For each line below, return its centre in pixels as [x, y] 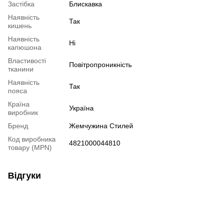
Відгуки [24, 175]
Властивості [27, 60]
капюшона [25, 47]
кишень [20, 25]
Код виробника [32, 139]
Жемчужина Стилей [101, 126]
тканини [21, 69]
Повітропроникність [100, 64]
